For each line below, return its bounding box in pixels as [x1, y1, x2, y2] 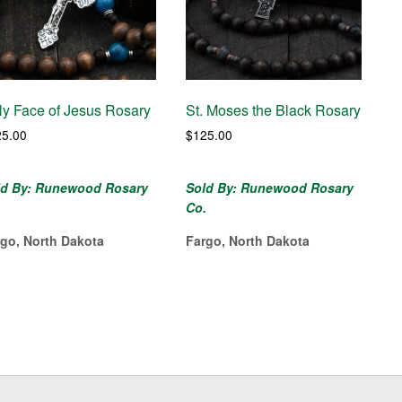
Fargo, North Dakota [186, 232, 310, 250]
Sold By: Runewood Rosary [186, 179, 354, 197]
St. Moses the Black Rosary [186, 100, 362, 121]
